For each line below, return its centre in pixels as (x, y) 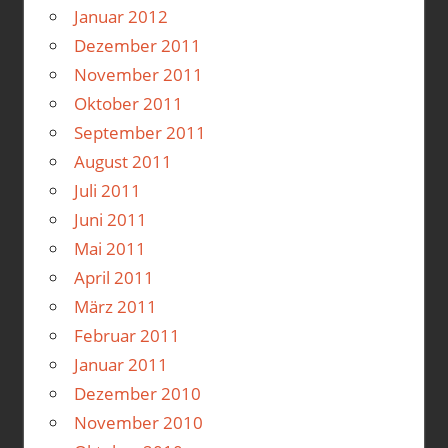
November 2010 (138, 423)
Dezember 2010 (137, 394)
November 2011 (138, 75)
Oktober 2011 (128, 104)
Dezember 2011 (137, 46)
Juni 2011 (110, 220)
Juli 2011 (107, 191)
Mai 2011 (109, 249)
